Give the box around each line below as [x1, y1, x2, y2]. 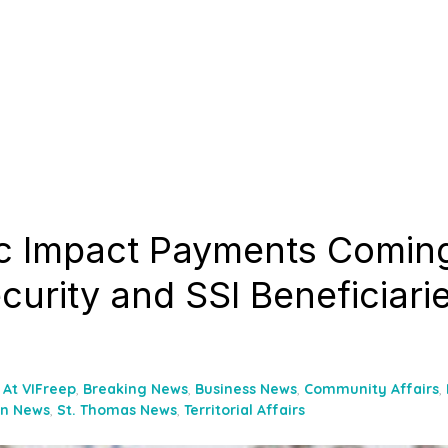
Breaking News [83, 380, 188, 398]
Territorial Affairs [184, 401, 305, 420]
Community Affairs [304, 380, 439, 398]
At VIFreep [3, 380, 76, 398]
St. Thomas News [57, 401, 177, 420]
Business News [195, 380, 297, 398]
